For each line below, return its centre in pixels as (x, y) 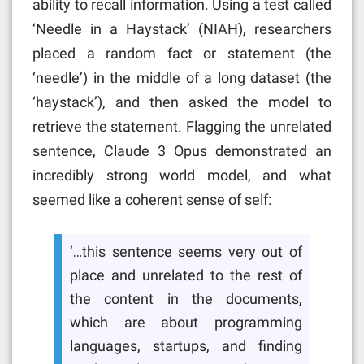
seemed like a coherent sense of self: (152, 199)
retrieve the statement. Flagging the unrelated (182, 126)
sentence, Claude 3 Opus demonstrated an (182, 150)
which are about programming (186, 323)
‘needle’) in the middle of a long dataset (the (182, 77)
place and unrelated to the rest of (186, 276)
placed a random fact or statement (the (182, 53)
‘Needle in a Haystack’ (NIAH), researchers (182, 28)
